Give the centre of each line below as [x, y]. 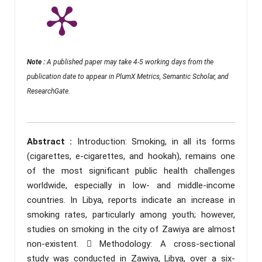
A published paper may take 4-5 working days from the [130, 62]
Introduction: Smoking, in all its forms [156, 141]
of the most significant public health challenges [131, 170]
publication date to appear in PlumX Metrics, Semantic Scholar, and [128, 76]
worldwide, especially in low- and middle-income [131, 185]
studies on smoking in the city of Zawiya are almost [131, 229]
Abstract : [52, 141]
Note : [37, 62]
